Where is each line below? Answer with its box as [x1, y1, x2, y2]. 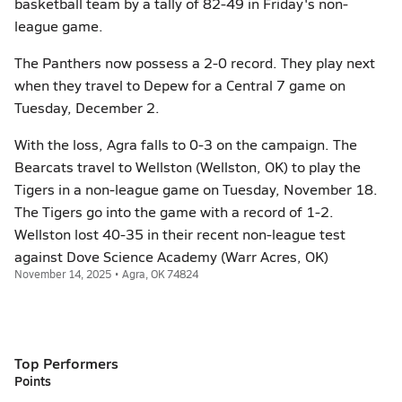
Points [14, 371, 51, 389]
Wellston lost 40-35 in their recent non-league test [14, 224, 345, 243]
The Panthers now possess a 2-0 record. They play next [14, 53, 375, 72]
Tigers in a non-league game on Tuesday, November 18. [14, 179, 378, 198]
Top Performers [14, 353, 118, 373]
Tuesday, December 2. [14, 98, 160, 117]
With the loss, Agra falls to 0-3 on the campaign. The [14, 135, 357, 153]
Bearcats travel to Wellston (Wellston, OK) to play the [14, 157, 361, 176]
